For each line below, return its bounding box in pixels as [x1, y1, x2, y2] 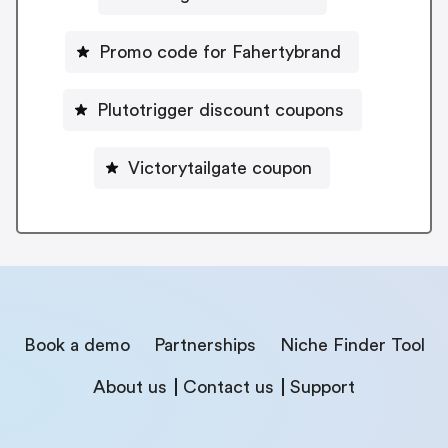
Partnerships [153, 335, 256, 354]
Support [290, 377, 355, 396]
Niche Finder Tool [279, 335, 425, 354]
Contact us [183, 377, 274, 396]
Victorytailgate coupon [128, 158, 312, 177]
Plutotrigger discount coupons [96, 100, 344, 119]
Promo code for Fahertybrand [99, 42, 341, 61]
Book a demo [23, 335, 130, 354]
